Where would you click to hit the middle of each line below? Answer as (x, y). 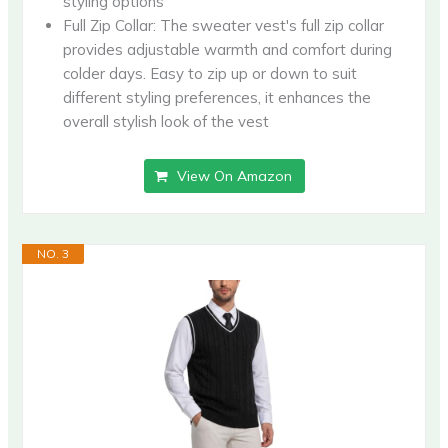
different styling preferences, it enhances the (217, 97)
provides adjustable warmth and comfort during (228, 49)
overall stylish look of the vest (166, 121)
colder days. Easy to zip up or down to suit (210, 73)
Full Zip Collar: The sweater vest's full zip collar (224, 25)
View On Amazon (234, 175)
